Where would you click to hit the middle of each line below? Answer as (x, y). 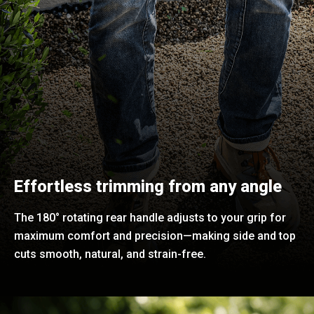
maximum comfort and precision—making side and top (155, 235)
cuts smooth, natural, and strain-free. (110, 254)
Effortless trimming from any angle (148, 186)
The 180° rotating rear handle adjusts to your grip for (150, 217)
